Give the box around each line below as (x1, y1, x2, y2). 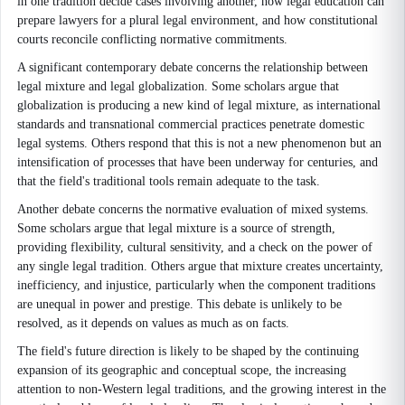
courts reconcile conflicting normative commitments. (17, 33, 287, 46)
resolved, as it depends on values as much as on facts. (17, 316, 289, 330)
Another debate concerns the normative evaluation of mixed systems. (17, 202, 369, 216)
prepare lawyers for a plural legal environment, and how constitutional (17, 14, 378, 27)
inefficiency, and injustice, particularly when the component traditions (17, 278, 375, 292)
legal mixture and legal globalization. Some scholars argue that (17, 80, 339, 93)
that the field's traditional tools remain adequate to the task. (17, 174, 320, 188)
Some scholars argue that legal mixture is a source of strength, (17, 221, 335, 235)
